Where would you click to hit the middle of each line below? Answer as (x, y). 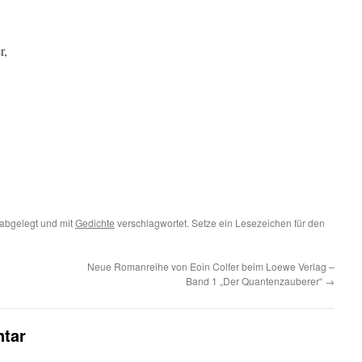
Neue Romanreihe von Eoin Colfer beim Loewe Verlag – (211, 266)
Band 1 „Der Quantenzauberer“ (255, 281)
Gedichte (95, 223)
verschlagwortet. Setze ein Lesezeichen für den (220, 223)
